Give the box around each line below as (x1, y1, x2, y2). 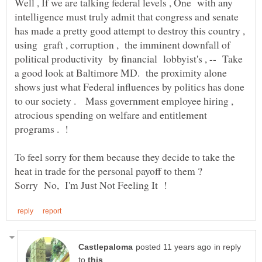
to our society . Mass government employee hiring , (15, 94, 233, 108)
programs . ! (15, 122, 72, 136)
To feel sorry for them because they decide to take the (15, 150, 235, 164)
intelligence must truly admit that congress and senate (15, 9, 239, 24)
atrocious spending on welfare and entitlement (15, 108, 207, 122)
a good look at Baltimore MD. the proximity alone (15, 65, 227, 80)
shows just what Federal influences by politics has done (15, 80, 244, 94)
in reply (214, 242, 241, 251)
